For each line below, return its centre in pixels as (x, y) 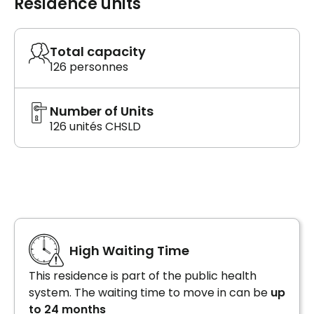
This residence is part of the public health (143, 276)
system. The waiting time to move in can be (150, 293)
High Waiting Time (129, 250)
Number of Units (102, 111)
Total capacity (98, 52)
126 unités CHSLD (95, 127)
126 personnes (89, 67)
